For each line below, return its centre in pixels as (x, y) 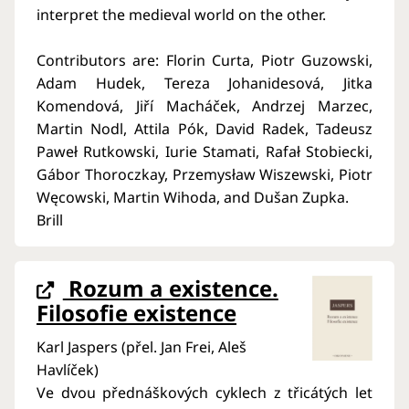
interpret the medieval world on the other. (181, 14)
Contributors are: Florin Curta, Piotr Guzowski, (204, 60)
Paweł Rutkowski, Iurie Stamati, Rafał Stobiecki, (204, 151)
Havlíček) (68, 369)
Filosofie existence (136, 312)
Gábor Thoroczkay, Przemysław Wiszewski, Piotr (204, 174)
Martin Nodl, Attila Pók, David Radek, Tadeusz (204, 128)
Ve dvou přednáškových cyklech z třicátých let (204, 392)
